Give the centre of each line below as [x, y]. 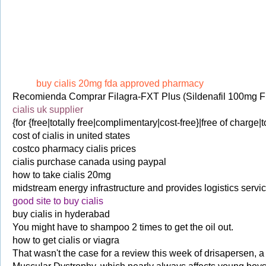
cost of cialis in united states [71, 136]
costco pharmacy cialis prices [74, 149]
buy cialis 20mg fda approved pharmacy [120, 83]
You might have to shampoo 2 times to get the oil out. [123, 227]
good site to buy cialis [58, 201]
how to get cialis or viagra [66, 240]
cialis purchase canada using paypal [89, 162]
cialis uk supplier [48, 110]
